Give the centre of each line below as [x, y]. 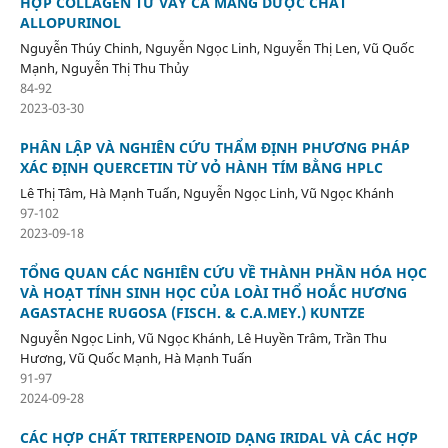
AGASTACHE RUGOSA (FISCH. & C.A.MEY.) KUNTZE [192, 312]
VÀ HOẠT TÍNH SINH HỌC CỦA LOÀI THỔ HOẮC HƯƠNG [213, 292]
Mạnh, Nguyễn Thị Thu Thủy [104, 67]
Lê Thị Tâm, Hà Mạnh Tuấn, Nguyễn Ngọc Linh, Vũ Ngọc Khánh [206, 192]
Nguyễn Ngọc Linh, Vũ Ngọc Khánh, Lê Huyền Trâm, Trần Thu [203, 337]
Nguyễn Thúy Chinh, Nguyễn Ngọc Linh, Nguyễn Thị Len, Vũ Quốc [216, 47]
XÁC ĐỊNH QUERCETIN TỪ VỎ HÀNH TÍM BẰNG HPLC [201, 167]
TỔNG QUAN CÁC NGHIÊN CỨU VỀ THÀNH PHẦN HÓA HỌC [223, 272]
